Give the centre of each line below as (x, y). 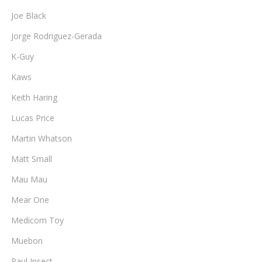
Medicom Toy (37, 220)
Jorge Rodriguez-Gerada (56, 36)
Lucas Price (33, 118)
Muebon (27, 241)
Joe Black (29, 15)
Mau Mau (29, 179)
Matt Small (32, 159)
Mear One (30, 200)
